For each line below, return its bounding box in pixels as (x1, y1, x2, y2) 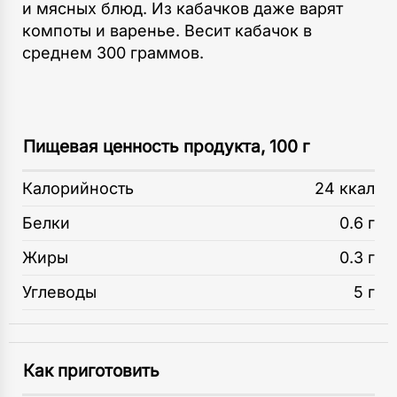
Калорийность (22, 178, 134, 198)
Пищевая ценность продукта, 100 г (23, 136, 309, 157)
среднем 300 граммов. (22, 43, 204, 62)
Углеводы (22, 282, 97, 301)
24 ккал (315, 178, 375, 198)
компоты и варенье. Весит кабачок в (22, 20, 312, 40)
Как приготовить (23, 360, 160, 381)
